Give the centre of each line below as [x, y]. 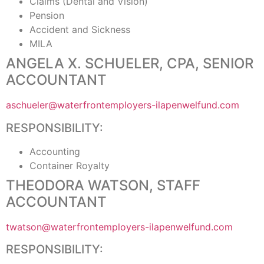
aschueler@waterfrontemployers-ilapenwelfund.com [123, 105]
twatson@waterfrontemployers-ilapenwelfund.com [119, 227]
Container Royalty [70, 165]
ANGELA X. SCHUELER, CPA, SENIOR [130, 64]
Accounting [55, 151]
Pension [47, 16]
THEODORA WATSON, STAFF [103, 185]
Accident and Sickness [80, 30]
